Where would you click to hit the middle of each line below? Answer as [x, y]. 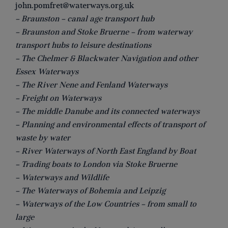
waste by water [43, 138]
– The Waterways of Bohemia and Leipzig [90, 191]
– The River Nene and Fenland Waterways [91, 85]
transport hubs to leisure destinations [83, 46]
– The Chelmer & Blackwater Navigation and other [107, 59]
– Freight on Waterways [58, 98]
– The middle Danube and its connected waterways [107, 112]
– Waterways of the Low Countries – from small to [106, 204]
